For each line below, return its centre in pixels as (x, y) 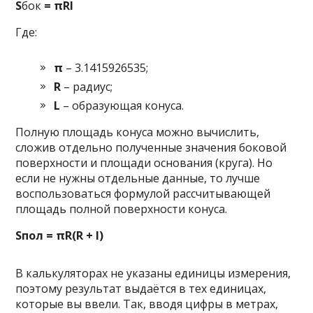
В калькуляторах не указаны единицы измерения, (153, 273)
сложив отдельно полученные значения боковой (151, 147)
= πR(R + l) (74, 235)
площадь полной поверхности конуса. (122, 209)
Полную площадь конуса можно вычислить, (138, 132)
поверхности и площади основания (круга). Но (144, 162)
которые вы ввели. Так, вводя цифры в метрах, (147, 304)
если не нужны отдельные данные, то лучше (138, 178)
